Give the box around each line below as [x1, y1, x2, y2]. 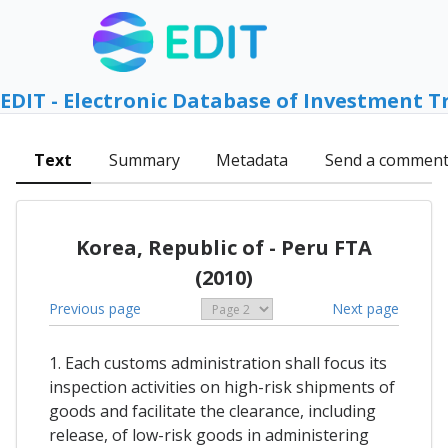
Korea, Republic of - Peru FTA [76, 233, 372, 261]
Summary [108, 149, 180, 172]
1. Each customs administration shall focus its [49, 352, 387, 375]
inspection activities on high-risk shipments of [49, 376, 395, 399]
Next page [332, 298, 399, 318]
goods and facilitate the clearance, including [49, 400, 376, 423]
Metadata [216, 149, 289, 172]
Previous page [49, 298, 141, 318]
